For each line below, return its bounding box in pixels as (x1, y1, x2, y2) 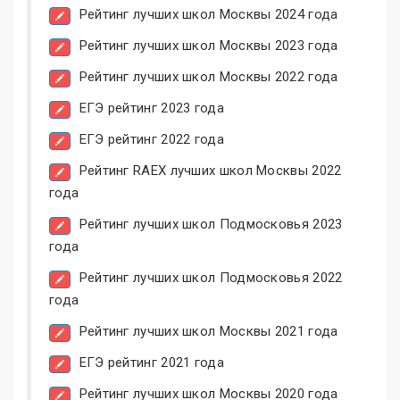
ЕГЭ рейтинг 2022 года (79, 131, 224, 148)
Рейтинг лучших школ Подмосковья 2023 (79, 216, 343, 233)
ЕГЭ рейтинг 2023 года (79, 100, 224, 117)
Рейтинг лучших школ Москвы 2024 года (79, 6, 338, 23)
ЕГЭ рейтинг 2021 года (79, 354, 224, 371)
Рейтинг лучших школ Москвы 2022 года (79, 69, 338, 86)
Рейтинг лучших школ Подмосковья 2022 (79, 270, 343, 287)
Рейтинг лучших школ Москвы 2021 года (79, 323, 338, 340)
